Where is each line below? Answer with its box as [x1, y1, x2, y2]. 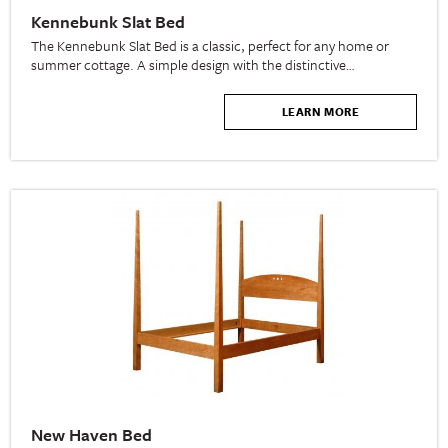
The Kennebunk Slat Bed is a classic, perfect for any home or [31, 34, 390, 56]
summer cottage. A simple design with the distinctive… [31, 53, 355, 75]
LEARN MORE [281, 102, 359, 120]
